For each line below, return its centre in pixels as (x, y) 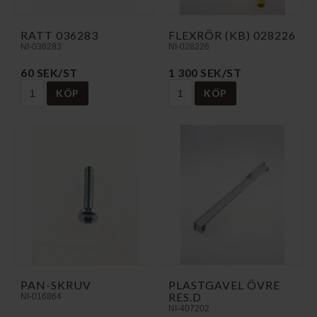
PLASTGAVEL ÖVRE (224, 284)
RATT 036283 (59, 35)
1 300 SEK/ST (205, 72)
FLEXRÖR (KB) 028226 (232, 35)
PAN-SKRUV (56, 284)
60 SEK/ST (49, 72)
